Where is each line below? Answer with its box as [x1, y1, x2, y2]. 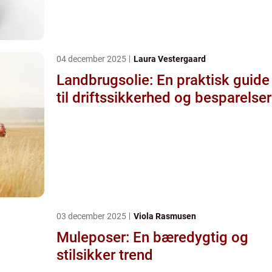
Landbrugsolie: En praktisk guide [56, 71, 270, 89]
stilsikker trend [56, 246, 153, 263]
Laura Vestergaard [134, 53, 206, 64]
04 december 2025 [56, 53, 128, 64]
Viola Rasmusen [134, 211, 196, 221]
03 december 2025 [56, 211, 128, 221]
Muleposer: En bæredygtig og [56, 228, 248, 246]
